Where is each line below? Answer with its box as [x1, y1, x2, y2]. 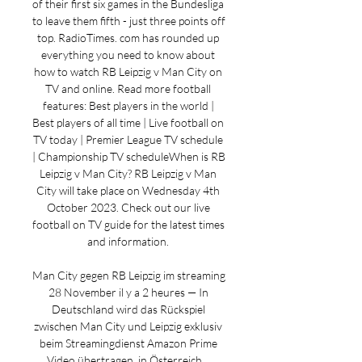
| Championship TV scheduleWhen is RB [32, 149, 225, 163]
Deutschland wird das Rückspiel [51, 302, 205, 316]
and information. [87, 234, 171, 248]
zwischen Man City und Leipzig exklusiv [34, 319, 222, 333]
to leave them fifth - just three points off [32, 14, 225, 27]
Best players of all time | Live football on [32, 116, 224, 129]
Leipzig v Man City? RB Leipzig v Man [40, 166, 217, 180]
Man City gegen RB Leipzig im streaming [32, 268, 225, 282]
